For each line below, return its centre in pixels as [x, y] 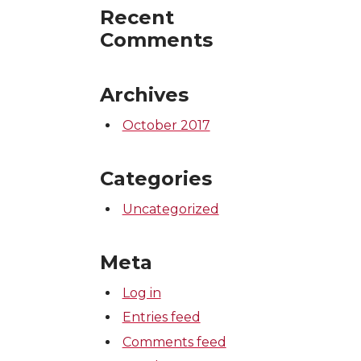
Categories [156, 178]
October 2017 [166, 125]
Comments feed [174, 342]
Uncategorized [170, 209]
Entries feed [161, 317]
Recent [137, 17]
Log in [141, 293]
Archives [145, 95]
